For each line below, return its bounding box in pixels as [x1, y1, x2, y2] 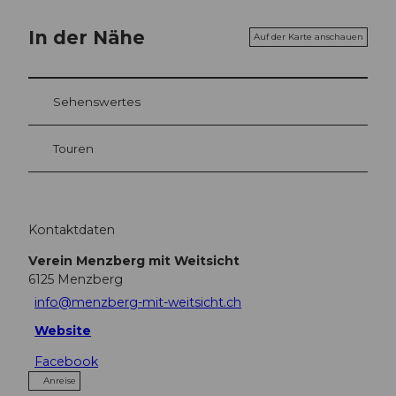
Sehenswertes [53, 95, 141, 110]
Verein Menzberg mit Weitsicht [28, 252, 240, 269]
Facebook [34, 353, 99, 369]
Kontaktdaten [28, 221, 115, 238]
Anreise [43, 374, 76, 386]
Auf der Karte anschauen [254, 31, 363, 43]
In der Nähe [28, 25, 145, 49]
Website [34, 323, 92, 339]
